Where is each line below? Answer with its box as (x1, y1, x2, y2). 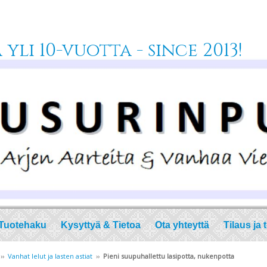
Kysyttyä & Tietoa (61, 220, 141, 230)
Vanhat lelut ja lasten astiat (8, 252, 92, 260)
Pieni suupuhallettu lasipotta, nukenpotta (103, 252, 234, 260)
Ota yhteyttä (155, 220, 209, 230)
